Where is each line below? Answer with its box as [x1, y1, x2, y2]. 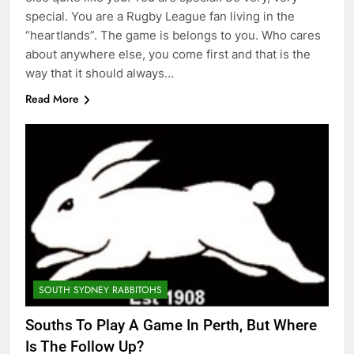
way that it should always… [25, 66, 174, 81]
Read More [25, 91, 79, 107]
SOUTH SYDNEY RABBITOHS [39, 282, 162, 297]
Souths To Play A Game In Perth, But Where [25, 315, 317, 334]
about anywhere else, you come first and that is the [25, 47, 311, 62]
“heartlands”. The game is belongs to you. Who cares [25, 28, 321, 43]
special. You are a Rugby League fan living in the [25, 9, 295, 24]
